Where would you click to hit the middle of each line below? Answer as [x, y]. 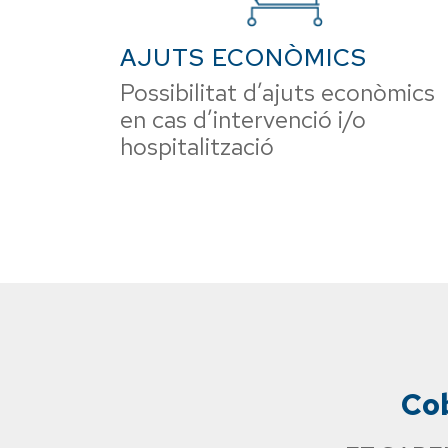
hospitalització [197, 146]
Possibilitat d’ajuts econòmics [277, 92]
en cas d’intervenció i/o [243, 119]
